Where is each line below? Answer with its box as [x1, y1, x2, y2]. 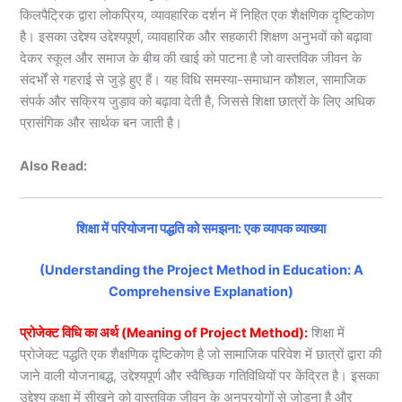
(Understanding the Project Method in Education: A [39, 261, 363, 278]
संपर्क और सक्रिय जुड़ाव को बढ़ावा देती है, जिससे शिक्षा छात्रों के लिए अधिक [20, 93, 376, 110]
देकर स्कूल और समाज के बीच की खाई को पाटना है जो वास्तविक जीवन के [20, 50, 363, 67]
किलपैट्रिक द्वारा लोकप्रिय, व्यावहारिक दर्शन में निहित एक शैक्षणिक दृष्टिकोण [20, 7, 375, 24]
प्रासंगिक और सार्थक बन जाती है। [20, 115, 183, 132]
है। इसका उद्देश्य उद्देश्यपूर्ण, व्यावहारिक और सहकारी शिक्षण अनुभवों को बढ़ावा [20, 29, 372, 46]
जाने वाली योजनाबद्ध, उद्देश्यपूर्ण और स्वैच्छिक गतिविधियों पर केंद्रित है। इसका [20, 367, 380, 384]
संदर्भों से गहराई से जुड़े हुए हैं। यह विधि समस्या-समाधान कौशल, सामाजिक [20, 72, 367, 89]
